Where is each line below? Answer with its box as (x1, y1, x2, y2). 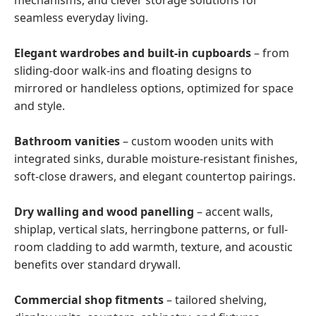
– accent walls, (194, 204, 273, 219)
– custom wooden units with (120, 133, 274, 149)
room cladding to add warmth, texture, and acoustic (14, 239, 293, 255)
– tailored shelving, (164, 292, 267, 308)
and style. (14, 98, 65, 114)
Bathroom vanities (14, 133, 120, 149)
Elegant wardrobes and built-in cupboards (14, 45, 251, 61)
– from (251, 45, 289, 61)
